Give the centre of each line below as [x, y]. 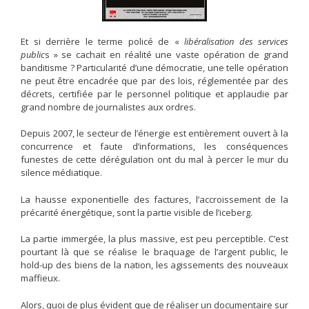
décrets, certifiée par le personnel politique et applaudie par [154, 93]
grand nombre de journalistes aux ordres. [108, 107]
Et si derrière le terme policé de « [102, 41]
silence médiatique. [61, 173]
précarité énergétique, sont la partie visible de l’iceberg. [137, 212]
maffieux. [40, 278]
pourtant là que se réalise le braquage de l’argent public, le [154, 252]
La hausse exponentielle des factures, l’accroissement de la [154, 199]
